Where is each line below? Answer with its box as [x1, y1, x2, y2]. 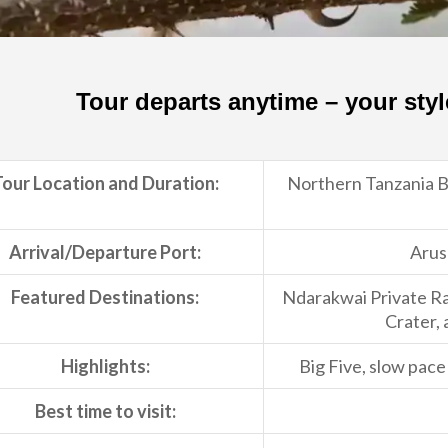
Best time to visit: [34, 400, 176, 423]
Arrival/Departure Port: [9, 241, 201, 264]
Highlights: [60, 355, 150, 378]
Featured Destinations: [11, 286, 199, 309]
